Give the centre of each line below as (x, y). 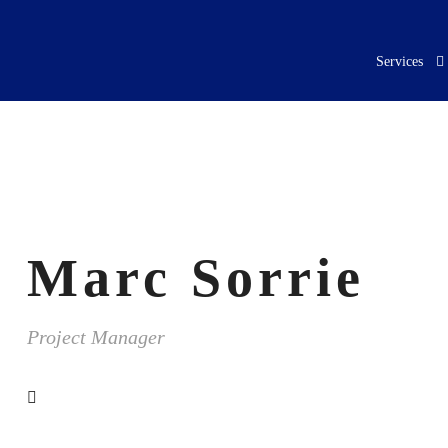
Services (399, 61)
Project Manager (95, 337)
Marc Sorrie (195, 278)
